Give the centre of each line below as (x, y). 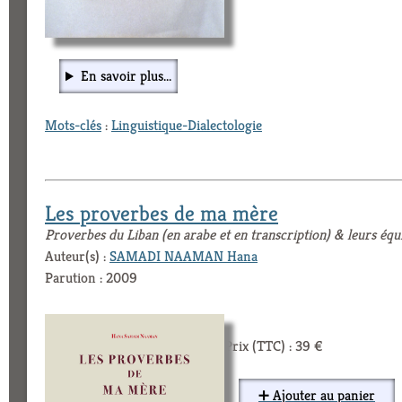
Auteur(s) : (77, 257)
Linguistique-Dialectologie (187, 126)
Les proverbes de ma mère (162, 214)
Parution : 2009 (91, 278)
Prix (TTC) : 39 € (274, 346)
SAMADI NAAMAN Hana (184, 257)
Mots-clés (73, 126)
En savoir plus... (126, 76)
